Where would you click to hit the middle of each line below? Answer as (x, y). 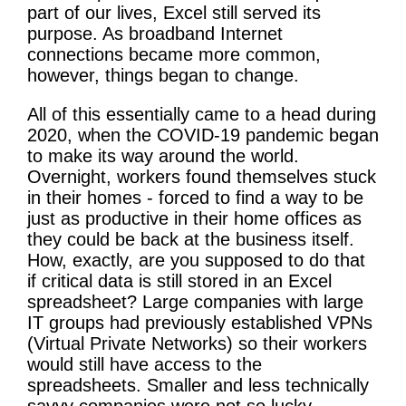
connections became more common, (174, 54)
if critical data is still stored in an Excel (179, 280)
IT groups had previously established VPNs (200, 322)
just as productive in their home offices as (194, 218)
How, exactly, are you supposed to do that (196, 260)
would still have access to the (145, 364)
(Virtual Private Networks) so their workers (197, 343)
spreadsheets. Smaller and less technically (198, 385)
